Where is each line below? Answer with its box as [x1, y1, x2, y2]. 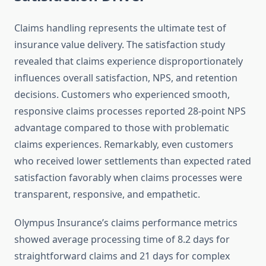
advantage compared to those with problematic [14, 121, 229, 135]
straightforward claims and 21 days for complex [14, 249, 230, 263]
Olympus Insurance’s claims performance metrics [14, 216, 237, 230]
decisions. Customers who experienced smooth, [14, 88, 230, 102]
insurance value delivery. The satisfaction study [14, 38, 225, 52]
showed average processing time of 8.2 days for [14, 233, 230, 246]
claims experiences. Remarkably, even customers [14, 138, 233, 151]
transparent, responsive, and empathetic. [14, 188, 200, 201]
